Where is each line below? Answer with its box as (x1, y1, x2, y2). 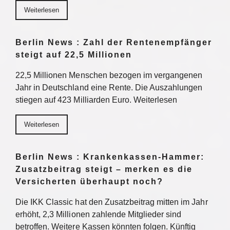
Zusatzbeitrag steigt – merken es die (15, 165, 193, 174)
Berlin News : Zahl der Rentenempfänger (15, 38, 212, 47)
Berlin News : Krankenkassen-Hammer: (15, 152, 204, 161)
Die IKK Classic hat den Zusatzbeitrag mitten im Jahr (15, 198, 208, 206)
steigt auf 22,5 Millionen (15, 50, 132, 59)
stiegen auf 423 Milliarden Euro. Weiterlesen (15, 95, 178, 104)
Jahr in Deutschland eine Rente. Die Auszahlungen (15, 83, 203, 92)
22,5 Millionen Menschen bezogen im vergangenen (15, 71, 203, 80)
